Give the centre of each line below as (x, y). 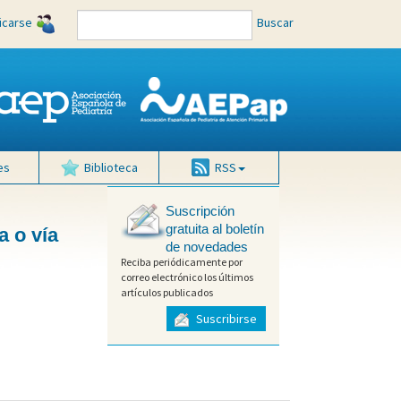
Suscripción (200, 211)
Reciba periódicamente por (181, 262)
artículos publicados (166, 293)
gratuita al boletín (214, 229)
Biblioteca (111, 167)
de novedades (206, 247)
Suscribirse (225, 319)
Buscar (275, 22)
